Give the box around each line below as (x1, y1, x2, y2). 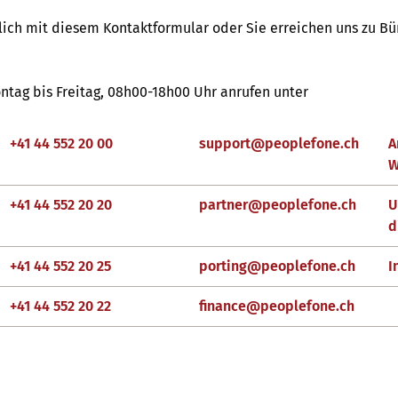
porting (199, 258, 247, 275)
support (199, 135, 251, 152)
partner (199, 196, 248, 213)
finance (199, 298, 246, 314)
